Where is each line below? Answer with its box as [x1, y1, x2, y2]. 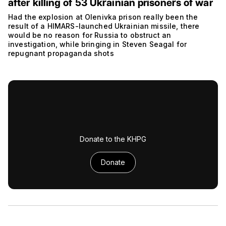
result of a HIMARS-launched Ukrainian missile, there [8, 22, 200, 31]
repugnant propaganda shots [8, 49, 114, 58]
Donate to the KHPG [80, 135, 146, 144]
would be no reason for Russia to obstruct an [8, 31, 172, 40]
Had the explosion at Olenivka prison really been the [8, 13, 198, 22]
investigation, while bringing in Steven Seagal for [8, 40, 187, 49]
